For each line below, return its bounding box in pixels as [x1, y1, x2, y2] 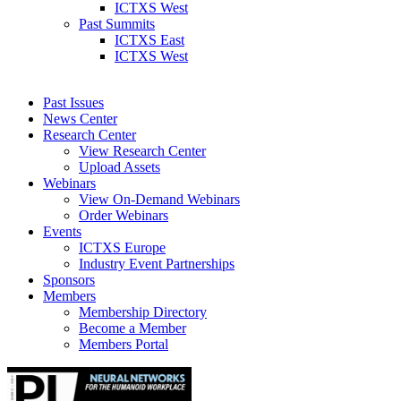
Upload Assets [79, 159, 160, 175]
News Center [43, 111, 117, 126]
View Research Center [79, 143, 206, 158]
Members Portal [79, 337, 168, 352]
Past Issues [43, 95, 104, 110]
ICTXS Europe [79, 240, 166, 255]
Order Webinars [79, 208, 168, 223]
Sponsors [43, 272, 95, 287]
